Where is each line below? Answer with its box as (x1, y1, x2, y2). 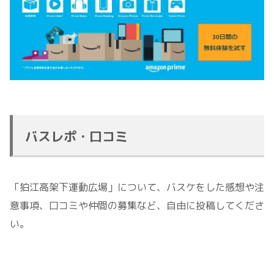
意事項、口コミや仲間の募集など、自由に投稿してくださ (10, 199, 264, 213)
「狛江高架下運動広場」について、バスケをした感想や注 (10, 180, 264, 194)
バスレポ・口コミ (25, 127, 128, 146)
